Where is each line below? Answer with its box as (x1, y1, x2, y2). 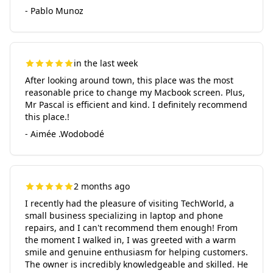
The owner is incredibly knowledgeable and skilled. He (25, 258, 248, 270)
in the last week (74, 57, 138, 69)
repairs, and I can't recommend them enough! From (25, 222, 238, 233)
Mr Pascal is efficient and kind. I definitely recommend (25, 99, 247, 110)
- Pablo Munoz (25, 5, 83, 16)
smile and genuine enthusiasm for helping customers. (25, 246, 248, 258)
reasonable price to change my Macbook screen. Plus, (25, 87, 245, 98)
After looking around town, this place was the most (25, 74, 233, 86)
